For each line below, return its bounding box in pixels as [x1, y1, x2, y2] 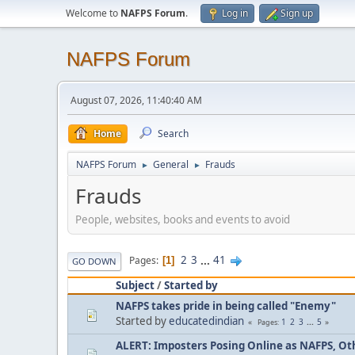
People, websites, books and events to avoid [75, 212, 295, 227]
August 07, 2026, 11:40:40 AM [71, 94, 202, 107]
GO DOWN [72, 254, 116, 267]
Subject [116, 277, 155, 292]
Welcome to [66, 6, 120, 20]
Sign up [281, 6, 313, 20]
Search [158, 127, 189, 140]
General [153, 158, 189, 171]
